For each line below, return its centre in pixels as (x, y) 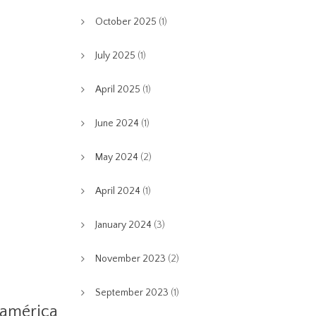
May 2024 (116, 157)
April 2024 (117, 191)
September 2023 (132, 293)
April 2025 (117, 90)
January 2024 (123, 225)
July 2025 (115, 56)
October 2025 (126, 22)
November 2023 (130, 259)
